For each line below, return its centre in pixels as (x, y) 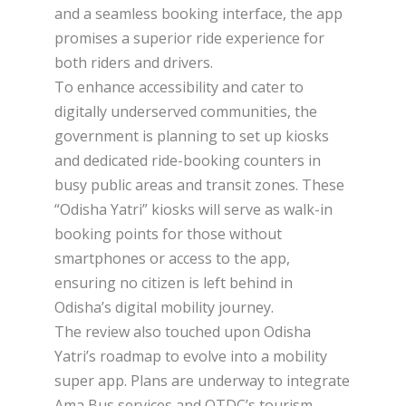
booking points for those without (168, 233)
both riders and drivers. (134, 62)
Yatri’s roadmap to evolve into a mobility (191, 356)
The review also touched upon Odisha (183, 331)
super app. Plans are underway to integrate (202, 380)
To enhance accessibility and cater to (179, 87)
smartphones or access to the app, (172, 258)
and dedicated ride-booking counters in (188, 160)
